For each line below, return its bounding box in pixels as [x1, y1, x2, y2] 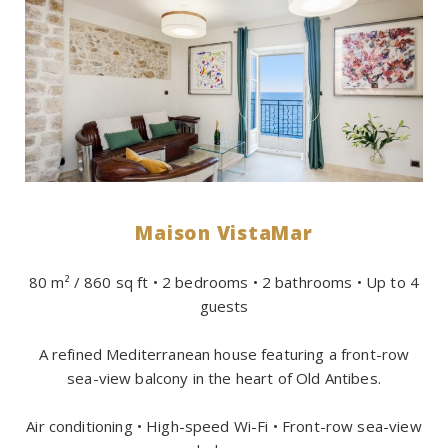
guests [199, 295, 249, 316]
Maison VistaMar [135, 219, 313, 246]
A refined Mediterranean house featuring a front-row [38, 343, 410, 364]
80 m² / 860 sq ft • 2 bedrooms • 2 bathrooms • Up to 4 [28, 271, 420, 292]
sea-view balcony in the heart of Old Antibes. [67, 367, 381, 388]
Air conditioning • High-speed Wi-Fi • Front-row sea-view [26, 415, 422, 436]
